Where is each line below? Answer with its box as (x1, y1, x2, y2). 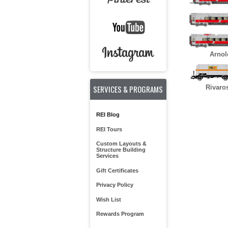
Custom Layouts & (96, 140, 147, 147)
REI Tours (96, 126, 122, 132)
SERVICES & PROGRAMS (93, 83, 163, 95)
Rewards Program (96, 211, 144, 217)
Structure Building (96, 147, 146, 153)
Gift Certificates (96, 167, 138, 174)
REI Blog (96, 111, 120, 118)
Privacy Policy (96, 182, 133, 188)
